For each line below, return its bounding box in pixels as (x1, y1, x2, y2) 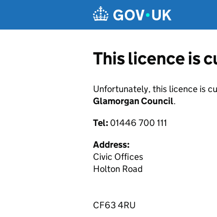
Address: (93, 139, 130, 150)
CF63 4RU (93, 200, 136, 211)
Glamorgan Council (93, 95, 173, 107)
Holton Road (93, 163, 143, 174)
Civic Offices (93, 151, 143, 162)
